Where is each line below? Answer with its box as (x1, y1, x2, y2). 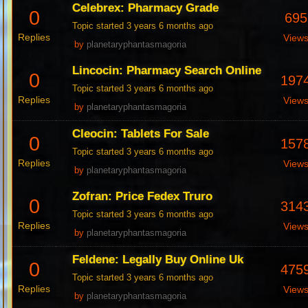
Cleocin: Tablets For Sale (72, 127, 210, 141)
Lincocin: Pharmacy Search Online (72, 64, 262, 78)
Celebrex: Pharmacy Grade (72, 1, 219, 15)
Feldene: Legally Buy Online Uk (72, 253, 244, 267)
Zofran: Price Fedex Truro (72, 190, 213, 203)
